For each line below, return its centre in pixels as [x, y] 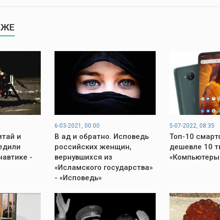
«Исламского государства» [103, 167]
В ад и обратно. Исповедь [101, 137]
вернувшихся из [83, 157]
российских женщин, [93, 147]
